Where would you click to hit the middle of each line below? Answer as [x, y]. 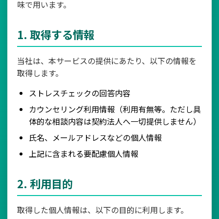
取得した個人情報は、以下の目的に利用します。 [103, 210]
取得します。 [40, 73]
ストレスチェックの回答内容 [80, 93]
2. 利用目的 [45, 183]
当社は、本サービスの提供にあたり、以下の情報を [107, 61]
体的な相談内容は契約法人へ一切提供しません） [115, 121]
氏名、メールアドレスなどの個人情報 [95, 137]
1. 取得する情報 [56, 34]
